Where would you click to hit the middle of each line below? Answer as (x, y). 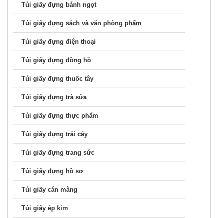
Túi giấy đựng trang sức (58, 152)
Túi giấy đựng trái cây (54, 134)
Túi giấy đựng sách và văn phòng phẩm (82, 23)
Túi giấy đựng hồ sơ (52, 171)
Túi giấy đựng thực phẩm (60, 115)
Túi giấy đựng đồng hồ (56, 60)
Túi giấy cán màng (49, 189)
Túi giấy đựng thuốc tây (57, 78)
